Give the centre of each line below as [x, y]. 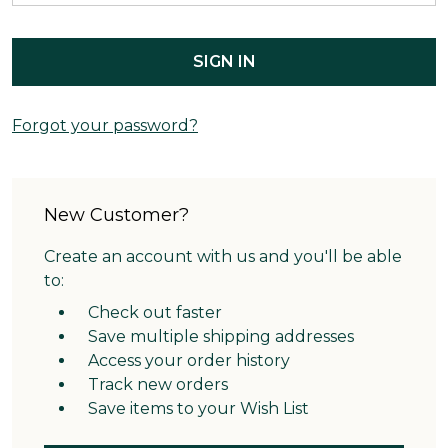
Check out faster [155, 312]
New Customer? [116, 215]
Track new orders [158, 384]
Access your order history [189, 360]
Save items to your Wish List [198, 408]
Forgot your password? [105, 125]
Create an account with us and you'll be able [223, 256]
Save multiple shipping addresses [221, 336]
